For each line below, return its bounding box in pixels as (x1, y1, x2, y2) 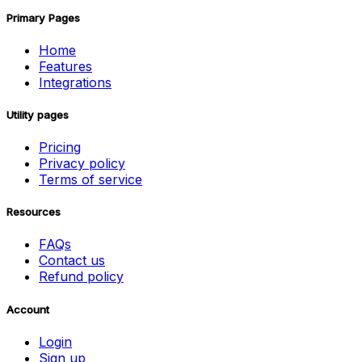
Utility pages (6, 107, 69, 121)
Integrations (39, 74, 112, 90)
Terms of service (39, 171, 142, 188)
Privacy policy (39, 155, 125, 172)
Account (6, 302, 49, 316)
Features (39, 57, 92, 74)
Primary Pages (6, 11, 80, 24)
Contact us (39, 252, 105, 269)
